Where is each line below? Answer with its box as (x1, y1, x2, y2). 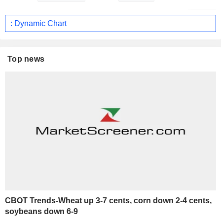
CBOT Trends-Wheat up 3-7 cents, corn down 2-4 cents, (5, 196, 212, 205)
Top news (7, 55, 45, 64)
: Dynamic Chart (10, 19, 67, 28)
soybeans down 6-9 (5, 207, 78, 216)
